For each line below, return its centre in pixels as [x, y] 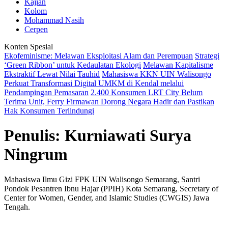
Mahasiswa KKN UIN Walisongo [156, 74]
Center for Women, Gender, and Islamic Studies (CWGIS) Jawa [107, 197]
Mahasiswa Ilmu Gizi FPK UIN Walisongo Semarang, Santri [102, 179]
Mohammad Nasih [54, 20]
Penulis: [34, 136]
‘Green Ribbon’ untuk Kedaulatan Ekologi [73, 65]
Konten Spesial [28, 47]
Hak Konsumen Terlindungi [49, 111]
